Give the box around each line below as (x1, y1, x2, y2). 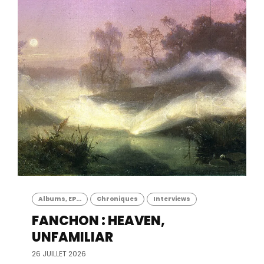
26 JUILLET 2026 (32, 249, 86, 259)
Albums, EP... (38, 194, 81, 203)
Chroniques (97, 194, 138, 203)
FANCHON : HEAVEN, (32, 212, 165, 230)
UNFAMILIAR (32, 228, 113, 246)
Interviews (153, 194, 190, 203)
